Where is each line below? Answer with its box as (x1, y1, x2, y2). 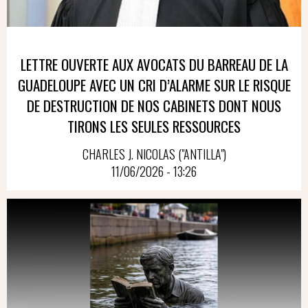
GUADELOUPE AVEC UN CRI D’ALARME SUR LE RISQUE (17, 74, 291, 96)
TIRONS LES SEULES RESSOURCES (67, 115, 241, 137)
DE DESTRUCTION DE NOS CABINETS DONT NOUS (27, 95, 281, 117)
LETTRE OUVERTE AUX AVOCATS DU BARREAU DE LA (20, 54, 288, 76)
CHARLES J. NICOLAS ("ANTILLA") (82, 144, 226, 163)
